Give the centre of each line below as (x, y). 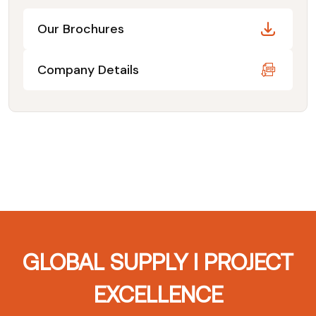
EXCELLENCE (158, 294)
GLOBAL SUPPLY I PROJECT (158, 262)
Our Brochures (81, 29)
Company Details (88, 69)
